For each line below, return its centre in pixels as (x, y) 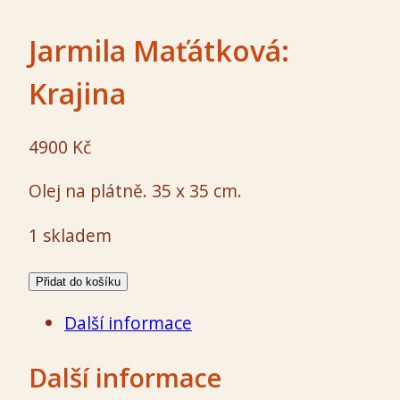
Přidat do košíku (78, 281)
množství (65, 358)
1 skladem (70, 235)
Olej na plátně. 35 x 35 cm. (135, 191)
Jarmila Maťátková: (159, 50)
